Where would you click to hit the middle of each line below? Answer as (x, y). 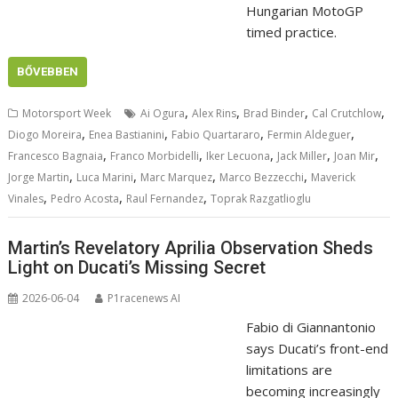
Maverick (334, 178)
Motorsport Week (67, 114)
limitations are (289, 369)
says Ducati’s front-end (317, 348)
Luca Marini (105, 178)
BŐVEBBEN (48, 72)
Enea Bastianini (127, 135)
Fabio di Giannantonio (310, 326)
